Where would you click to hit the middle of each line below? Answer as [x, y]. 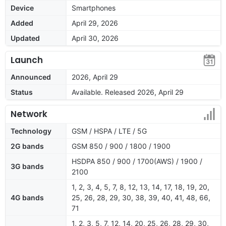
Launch [27, 60]
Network [29, 114]
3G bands [27, 166]
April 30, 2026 [95, 38]
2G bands [27, 146]
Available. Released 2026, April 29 [128, 92]
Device [22, 8]
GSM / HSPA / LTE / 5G [109, 131]
